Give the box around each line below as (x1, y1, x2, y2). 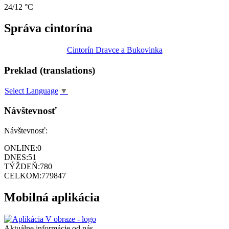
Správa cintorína (4, 21, 93, 35)
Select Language (5, 86, 58, 96)
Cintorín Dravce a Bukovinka (66, 45, 163, 55)
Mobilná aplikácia (4, 190, 100, 204)
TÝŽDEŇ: (4, 162, 40, 171)
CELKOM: (4, 171, 41, 180)
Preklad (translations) (4, 65, 95, 76)
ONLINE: (4, 143, 37, 152)
